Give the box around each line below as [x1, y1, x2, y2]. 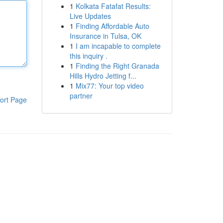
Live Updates [69, 11, 111, 21]
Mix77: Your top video [75, 81, 144, 91]
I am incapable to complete [75, 41, 161, 51]
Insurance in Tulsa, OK [69, 31, 141, 41]
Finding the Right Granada [75, 61, 159, 71]
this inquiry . [69, 51, 108, 61]
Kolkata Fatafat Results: [75, 1, 151, 11]
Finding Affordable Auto [75, 21, 149, 31]
